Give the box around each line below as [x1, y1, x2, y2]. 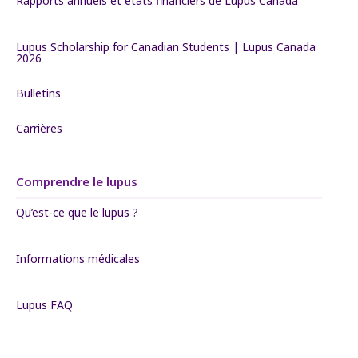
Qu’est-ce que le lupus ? [16, 205, 138, 220]
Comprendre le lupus [16, 173, 137, 189]
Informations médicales [16, 251, 140, 266]
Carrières [16, 121, 62, 136]
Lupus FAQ [16, 297, 73, 312]
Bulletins [16, 86, 61, 101]
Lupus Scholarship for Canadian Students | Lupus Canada [16, 39, 316, 54]
